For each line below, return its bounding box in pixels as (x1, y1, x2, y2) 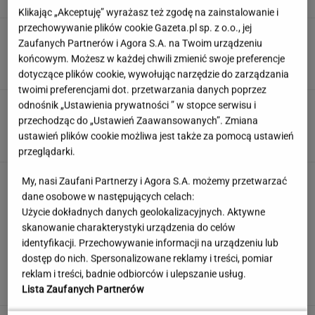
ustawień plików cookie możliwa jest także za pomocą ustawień (18, 130, 295, 142)
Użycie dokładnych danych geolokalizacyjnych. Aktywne (22, 206, 266, 218)
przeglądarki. (18, 146, 76, 157)
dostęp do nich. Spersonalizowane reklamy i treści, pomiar (22, 252, 274, 264)
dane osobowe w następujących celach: (22, 191, 195, 202)
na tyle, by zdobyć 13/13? (91, 43, 207, 57)
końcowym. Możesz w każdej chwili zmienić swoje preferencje (18, 53, 285, 65)
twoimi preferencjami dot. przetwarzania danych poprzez (18, 84, 267, 96)
